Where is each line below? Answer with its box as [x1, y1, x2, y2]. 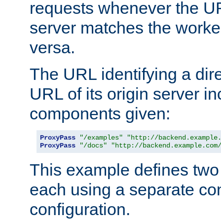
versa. [30, 37, 75, 57]
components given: [30, 104, 170, 123]
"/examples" [79, 133, 123, 142]
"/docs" [79, 141, 107, 149]
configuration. [30, 199, 130, 219]
